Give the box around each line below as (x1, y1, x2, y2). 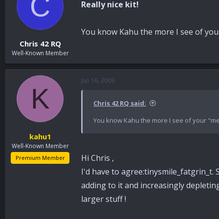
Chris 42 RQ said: (93, 99, 146, 108)
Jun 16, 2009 (81, 76, 114, 85)
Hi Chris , (81, 153, 114, 164)
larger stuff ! (81, 194, 126, 205)
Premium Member (15, 153, 65, 161)
